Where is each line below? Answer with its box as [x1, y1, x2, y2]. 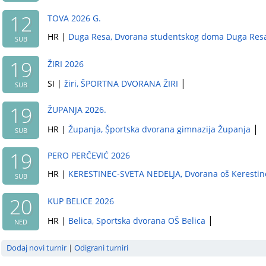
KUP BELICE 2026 [47, 195, 114, 207]
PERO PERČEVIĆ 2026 [47, 150, 130, 161]
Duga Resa [68, 31, 110, 42]
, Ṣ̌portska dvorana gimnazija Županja [101, 123, 251, 135]
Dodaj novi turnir [7, 242, 66, 253]
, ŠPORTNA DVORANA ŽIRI [77, 78, 178, 89]
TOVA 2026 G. [47, 12, 101, 24]
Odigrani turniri [74, 242, 128, 253]
